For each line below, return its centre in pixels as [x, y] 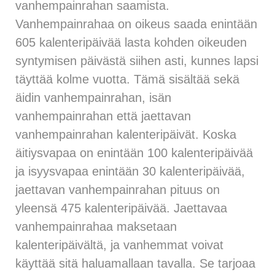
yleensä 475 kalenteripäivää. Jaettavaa [121, 208]
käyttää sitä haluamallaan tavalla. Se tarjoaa [135, 263]
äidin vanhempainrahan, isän [93, 97]
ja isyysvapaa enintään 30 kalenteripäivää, [130, 171]
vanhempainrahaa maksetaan [96, 226]
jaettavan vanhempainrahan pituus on [118, 189]
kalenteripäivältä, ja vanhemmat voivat [119, 245]
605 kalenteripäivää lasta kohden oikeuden [131, 42]
